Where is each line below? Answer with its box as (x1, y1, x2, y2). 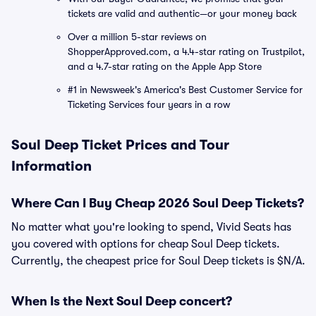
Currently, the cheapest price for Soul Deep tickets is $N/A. (11, 255, 305, 267)
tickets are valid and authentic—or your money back (68, 8, 297, 19)
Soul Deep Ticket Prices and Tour (11, 137, 229, 153)
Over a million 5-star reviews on (68, 31, 207, 42)
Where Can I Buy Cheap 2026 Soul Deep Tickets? (11, 196, 304, 210)
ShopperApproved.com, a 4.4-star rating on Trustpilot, (68, 46, 305, 57)
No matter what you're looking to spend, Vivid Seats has (11, 221, 291, 233)
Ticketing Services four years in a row (68, 99, 230, 110)
